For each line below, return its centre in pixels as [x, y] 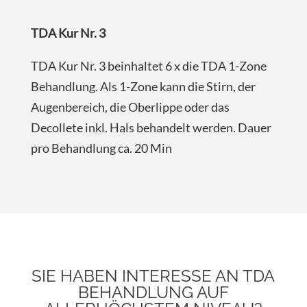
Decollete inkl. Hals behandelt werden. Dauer [151, 128]
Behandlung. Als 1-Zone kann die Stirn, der [143, 87]
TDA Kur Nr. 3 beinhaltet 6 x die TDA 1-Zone [148, 66]
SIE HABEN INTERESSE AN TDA [153, 276]
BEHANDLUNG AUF [153, 293]
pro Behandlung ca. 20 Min [101, 148]
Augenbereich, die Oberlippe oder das [130, 107]
